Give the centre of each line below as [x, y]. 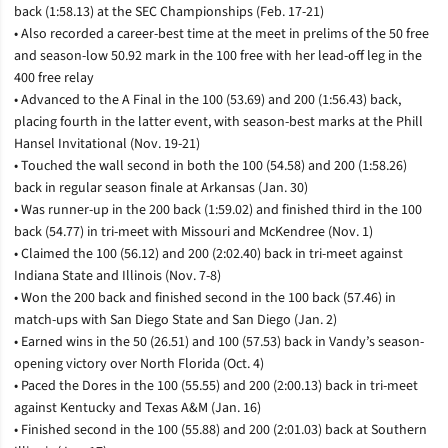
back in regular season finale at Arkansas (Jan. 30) [161, 187]
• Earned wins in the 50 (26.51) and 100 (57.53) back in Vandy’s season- [219, 341]
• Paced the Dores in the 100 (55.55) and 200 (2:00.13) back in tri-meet [216, 385]
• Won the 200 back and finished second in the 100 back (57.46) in [205, 297]
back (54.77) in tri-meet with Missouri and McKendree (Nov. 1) [193, 231]
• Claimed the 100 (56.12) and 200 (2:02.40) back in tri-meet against [208, 253]
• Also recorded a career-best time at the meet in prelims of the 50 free [221, 33]
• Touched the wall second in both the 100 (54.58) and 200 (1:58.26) [210, 165]
